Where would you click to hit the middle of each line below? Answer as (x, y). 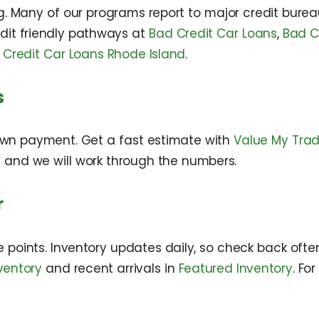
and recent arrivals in (110, 269)
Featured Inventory (235, 269)
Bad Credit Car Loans (213, 33)
